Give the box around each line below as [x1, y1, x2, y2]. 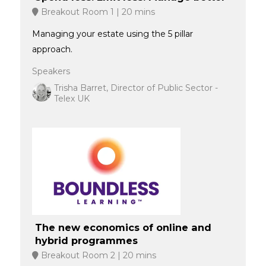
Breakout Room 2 [38, 249, 115, 261]
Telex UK [53, 93, 90, 104]
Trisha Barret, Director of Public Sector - [53, 82, 218, 93]
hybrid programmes [34, 234, 138, 246]
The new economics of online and [34, 221, 211, 233]
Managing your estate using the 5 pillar [31, 28, 193, 39]
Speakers [31, 65, 70, 77]
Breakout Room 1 [38, 6, 114, 17]
